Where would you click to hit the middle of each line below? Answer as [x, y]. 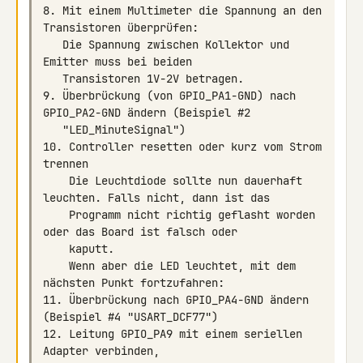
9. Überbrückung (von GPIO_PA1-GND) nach [169, 96]
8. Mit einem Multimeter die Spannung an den [182, 11]
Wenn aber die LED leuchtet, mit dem [56, 266]
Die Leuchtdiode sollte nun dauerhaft [56, 181]
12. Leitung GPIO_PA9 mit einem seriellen [173, 334]
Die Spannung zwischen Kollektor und [53, 45]
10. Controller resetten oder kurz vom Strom [182, 147]
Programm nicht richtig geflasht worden [56, 215]
